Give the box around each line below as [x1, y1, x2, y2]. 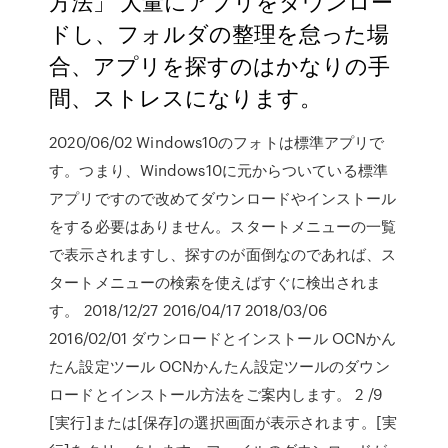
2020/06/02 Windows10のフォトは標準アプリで [49, 131, 385, 153]
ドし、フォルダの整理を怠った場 [49, 17, 390, 48]
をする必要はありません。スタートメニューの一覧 [49, 215, 397, 237]
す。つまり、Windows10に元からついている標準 [49, 159, 388, 181]
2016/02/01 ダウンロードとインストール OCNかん [49, 327, 397, 349]
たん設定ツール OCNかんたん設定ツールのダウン [49, 355, 390, 377]
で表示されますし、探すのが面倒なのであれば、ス [49, 243, 397, 265]
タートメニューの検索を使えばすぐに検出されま [49, 271, 382, 293]
